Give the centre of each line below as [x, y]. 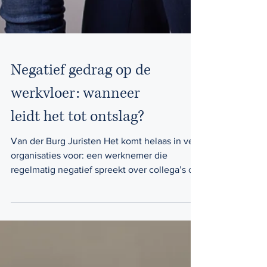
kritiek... [27, 200]
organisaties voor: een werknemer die [89, 171]
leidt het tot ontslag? [77, 133]
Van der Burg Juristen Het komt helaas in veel [106, 157]
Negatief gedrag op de [81, 86]
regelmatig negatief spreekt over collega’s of [104, 186]
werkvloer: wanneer [75, 109]
